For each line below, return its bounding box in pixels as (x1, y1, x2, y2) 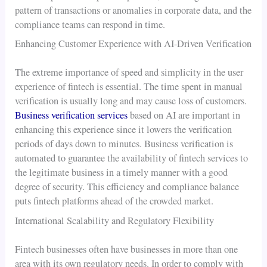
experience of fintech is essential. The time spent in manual (15, 80, 243, 94)
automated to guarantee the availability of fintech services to (15, 151, 249, 165)
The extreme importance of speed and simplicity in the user (15, 66, 244, 79)
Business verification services (15, 108, 128, 122)
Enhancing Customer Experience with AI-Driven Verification (15, 36, 252, 50)
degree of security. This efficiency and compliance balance (15, 180, 240, 194)
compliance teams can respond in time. (15, 17, 166, 31)
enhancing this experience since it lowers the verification (15, 123, 232, 136)
